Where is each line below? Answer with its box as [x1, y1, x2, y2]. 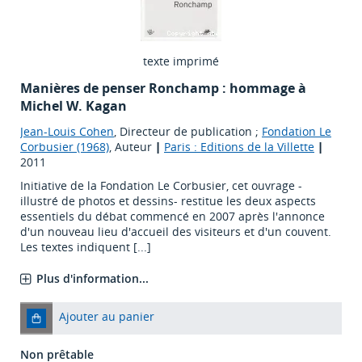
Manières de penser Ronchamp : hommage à [20, 79, 306, 98]
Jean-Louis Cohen [20, 124, 114, 140]
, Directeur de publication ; [114, 124, 262, 140]
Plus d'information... [36, 271, 149, 287]
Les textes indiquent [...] [20, 239, 151, 255]
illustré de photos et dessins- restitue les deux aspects [20, 193, 316, 209]
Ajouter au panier [59, 309, 154, 325]
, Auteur [109, 139, 155, 155]
